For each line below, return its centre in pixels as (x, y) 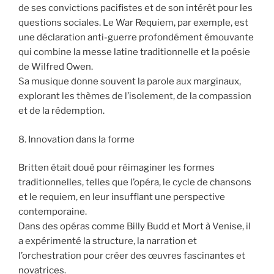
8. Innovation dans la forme (76, 139)
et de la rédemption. (61, 111)
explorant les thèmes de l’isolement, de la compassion (135, 96)
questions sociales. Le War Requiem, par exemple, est (133, 23)
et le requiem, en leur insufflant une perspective (122, 197)
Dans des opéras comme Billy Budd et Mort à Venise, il (135, 227)
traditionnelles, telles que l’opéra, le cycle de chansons (135, 183)
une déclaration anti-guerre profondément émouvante (136, 38)
